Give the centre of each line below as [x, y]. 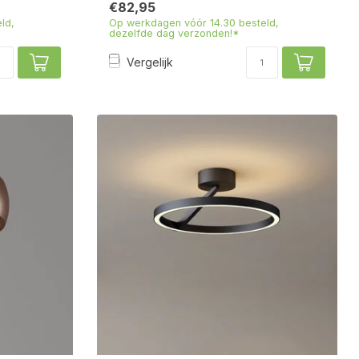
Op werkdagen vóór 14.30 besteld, [194, 22]
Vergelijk [150, 63]
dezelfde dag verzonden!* [174, 33]
